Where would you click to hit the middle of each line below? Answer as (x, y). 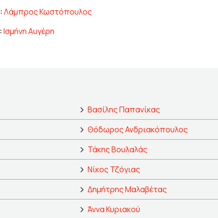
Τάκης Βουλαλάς (118, 150)
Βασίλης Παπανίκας (124, 110)
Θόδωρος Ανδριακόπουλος (138, 130)
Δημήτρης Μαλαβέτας (127, 190)
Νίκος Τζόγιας (114, 170)
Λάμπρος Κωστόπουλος (48, 12)
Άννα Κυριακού (114, 209)
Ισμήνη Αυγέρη (29, 31)
